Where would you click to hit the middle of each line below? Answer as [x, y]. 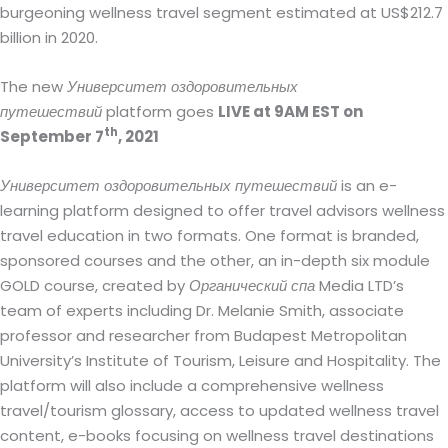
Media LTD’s [359, 285]
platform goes [160, 111]
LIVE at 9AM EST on [290, 111]
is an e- [367, 185]
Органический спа [252, 285]
